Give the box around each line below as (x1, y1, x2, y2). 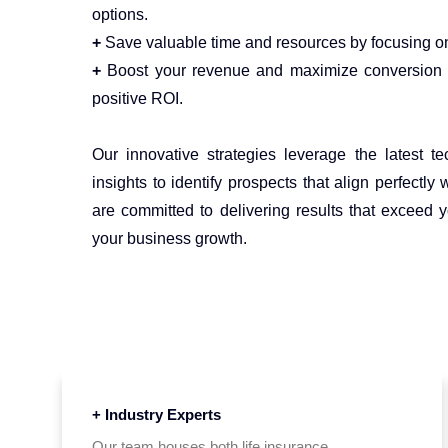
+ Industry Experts (92, 406, 221, 423)
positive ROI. (92, 90, 183, 107)
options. (92, 6, 148, 23)
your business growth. (92, 230, 247, 247)
